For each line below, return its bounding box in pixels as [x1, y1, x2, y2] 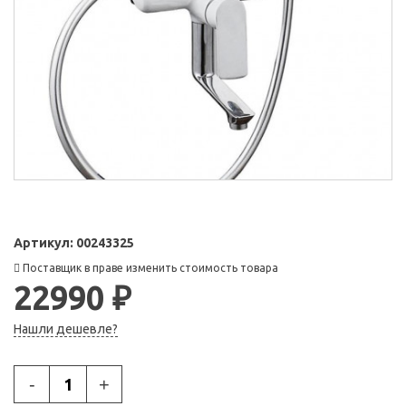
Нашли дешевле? [14, 322, 118, 337]
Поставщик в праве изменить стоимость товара [20, 262, 278, 275]
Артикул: [14, 236, 76, 251]
